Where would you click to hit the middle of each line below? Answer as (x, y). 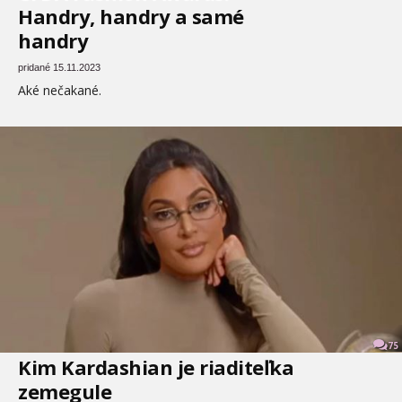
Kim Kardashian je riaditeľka (156, 367)
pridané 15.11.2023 (59, 67)
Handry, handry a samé (131, 16)
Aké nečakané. (60, 90)
